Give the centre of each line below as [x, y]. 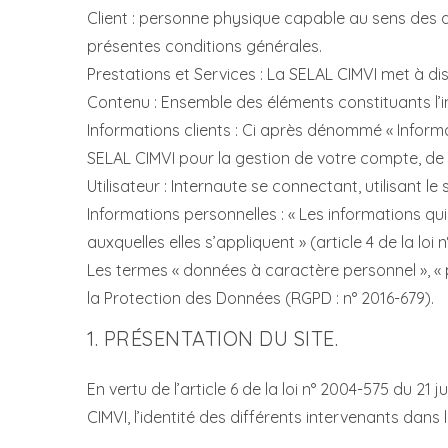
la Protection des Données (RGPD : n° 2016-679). [260, 298]
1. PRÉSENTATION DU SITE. [212, 338]
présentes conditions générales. [204, 46]
